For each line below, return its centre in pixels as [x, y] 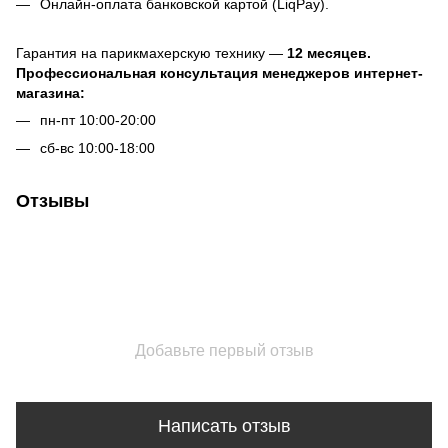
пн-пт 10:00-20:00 [98, 119]
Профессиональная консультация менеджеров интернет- [219, 72]
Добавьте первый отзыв [224, 351]
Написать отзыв [224, 425]
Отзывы [52, 201]
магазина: [50, 92]
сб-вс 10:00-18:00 [97, 148]
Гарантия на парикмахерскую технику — [151, 52]
